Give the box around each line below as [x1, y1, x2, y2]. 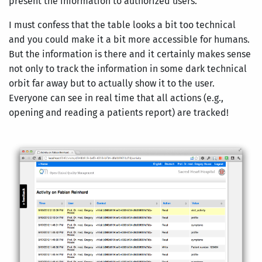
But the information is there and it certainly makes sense [9, 49, 251, 60]
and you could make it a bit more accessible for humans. [9, 34, 250, 46]
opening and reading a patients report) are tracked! [9, 107, 229, 119]
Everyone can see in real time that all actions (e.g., [9, 92, 223, 104]
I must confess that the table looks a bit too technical [9, 19, 236, 31]
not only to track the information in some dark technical [9, 63, 247, 75]
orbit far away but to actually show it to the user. [9, 78, 215, 89]
